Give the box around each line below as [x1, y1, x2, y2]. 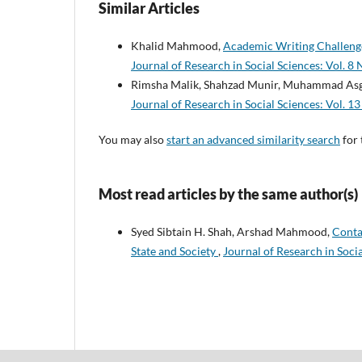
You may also [99, 133, 166, 147]
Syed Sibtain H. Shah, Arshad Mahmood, [131, 225, 332, 239]
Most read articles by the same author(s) [99, 185, 358, 204]
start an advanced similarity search [166, 133, 340, 147]
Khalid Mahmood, [131, 39, 223, 53]
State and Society [131, 244, 218, 259]
